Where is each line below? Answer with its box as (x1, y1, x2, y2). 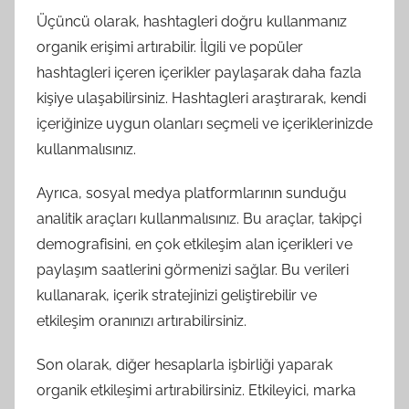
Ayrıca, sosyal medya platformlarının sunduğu (37, 184, 347, 202)
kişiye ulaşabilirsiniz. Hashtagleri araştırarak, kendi (37, 89, 366, 107)
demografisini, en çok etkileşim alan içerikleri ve (37, 236, 352, 253)
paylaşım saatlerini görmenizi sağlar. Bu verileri (37, 261, 349, 278)
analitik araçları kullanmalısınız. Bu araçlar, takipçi (37, 210, 362, 227)
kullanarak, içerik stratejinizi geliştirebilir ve (37, 287, 317, 304)
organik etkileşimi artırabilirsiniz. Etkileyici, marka (37, 382, 356, 399)
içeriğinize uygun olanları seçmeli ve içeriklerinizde (37, 115, 372, 132)
